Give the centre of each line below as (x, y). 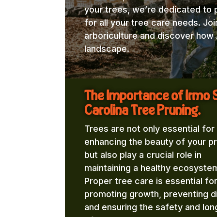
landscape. (107, 49)
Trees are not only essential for (149, 128)
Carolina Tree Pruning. (142, 109)
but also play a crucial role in (143, 155)
